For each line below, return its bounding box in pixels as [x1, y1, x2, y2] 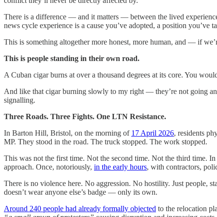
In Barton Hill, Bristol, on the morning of [4, 128, 131, 137]
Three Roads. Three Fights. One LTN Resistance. [4, 112, 166, 121]
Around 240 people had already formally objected [4, 204, 156, 213]
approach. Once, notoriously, [4, 162, 94, 171]
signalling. [4, 95, 35, 104]
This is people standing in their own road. [4, 54, 139, 62]
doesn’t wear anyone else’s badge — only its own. [4, 187, 157, 196]
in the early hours [94, 162, 147, 171]
